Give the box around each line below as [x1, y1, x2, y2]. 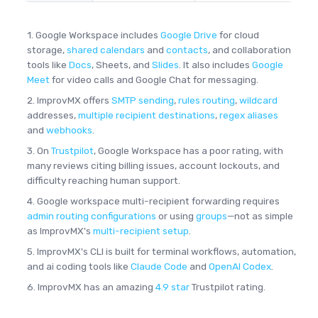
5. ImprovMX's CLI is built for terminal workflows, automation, [26, 246, 296, 257]
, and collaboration [207, 44, 291, 55]
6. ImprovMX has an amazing [26, 281, 155, 292]
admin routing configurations [26, 210, 156, 221]
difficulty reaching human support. [26, 175, 180, 186]
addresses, [26, 109, 78, 121]
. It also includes [178, 59, 252, 70]
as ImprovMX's [26, 225, 93, 236]
